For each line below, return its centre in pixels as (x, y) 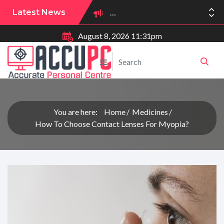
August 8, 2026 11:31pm (120, 36)
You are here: (75, 112)
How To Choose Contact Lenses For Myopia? (112, 124)
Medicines (150, 112)
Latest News (39, 12)
